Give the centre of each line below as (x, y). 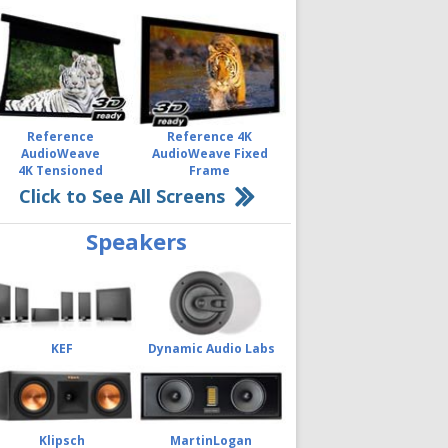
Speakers (136, 240)
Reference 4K (209, 136)
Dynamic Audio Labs (211, 348)
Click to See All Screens (122, 195)
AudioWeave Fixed (209, 153)
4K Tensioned (60, 170)
